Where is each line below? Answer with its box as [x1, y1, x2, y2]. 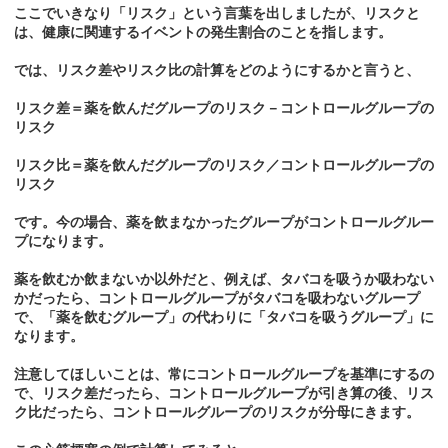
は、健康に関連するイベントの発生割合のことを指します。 [14, 24, 392, 41]
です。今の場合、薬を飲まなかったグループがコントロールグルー [14, 214, 434, 231]
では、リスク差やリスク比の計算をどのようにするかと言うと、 [14, 62, 420, 79]
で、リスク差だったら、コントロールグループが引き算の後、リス [14, 385, 434, 402]
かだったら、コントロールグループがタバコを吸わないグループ [14, 290, 420, 307]
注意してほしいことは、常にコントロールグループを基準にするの [14, 366, 434, 383]
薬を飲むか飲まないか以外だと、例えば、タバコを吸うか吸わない [14, 271, 434, 288]
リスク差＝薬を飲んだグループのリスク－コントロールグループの [14, 100, 434, 117]
